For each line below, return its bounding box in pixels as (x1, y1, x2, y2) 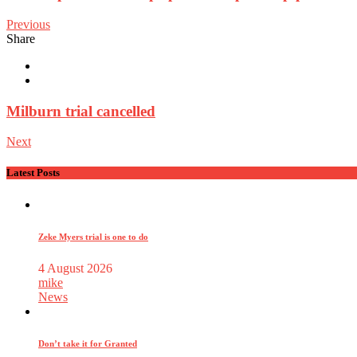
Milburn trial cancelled (6, 102, 155, 120)
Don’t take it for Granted (38, 338, 137, 348)
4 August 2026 (38, 261, 112, 275)
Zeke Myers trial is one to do (38, 231, 148, 241)
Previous (6, 17, 50, 31)
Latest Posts (6, 167, 60, 179)
